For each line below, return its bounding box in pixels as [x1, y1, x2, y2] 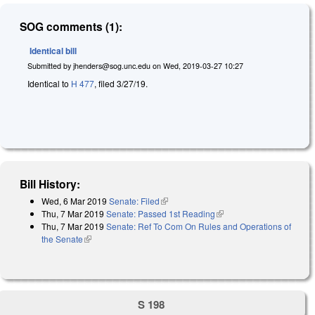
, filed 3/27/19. [94, 77, 148, 90]
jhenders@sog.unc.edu [73, 60, 150, 71]
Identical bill [30, 44, 77, 57]
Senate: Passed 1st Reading [106, 207, 215, 219]
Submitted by [27, 60, 73, 71]
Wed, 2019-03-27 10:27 [163, 60, 243, 71]
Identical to [27, 77, 71, 90]
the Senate [41, 232, 83, 245]
